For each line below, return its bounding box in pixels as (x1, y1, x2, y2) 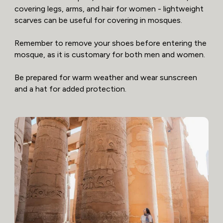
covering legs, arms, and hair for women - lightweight (14, 3, 204, 13)
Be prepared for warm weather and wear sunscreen (14, 72, 197, 82)
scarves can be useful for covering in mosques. (14, 15, 182, 25)
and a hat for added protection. (14, 84, 126, 94)
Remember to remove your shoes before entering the (14, 38, 207, 48)
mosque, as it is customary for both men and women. (14, 49, 205, 59)
